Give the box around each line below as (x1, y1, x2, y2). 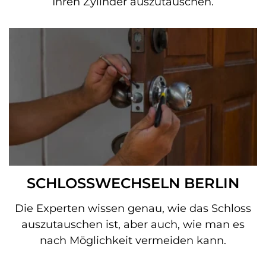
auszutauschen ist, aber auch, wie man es (21, 218, 245, 231)
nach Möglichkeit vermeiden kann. (40, 234, 226, 247)
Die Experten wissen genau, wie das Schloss (15, 202, 251, 215)
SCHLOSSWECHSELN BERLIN (27, 175, 239, 192)
